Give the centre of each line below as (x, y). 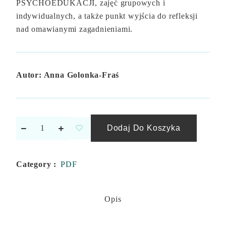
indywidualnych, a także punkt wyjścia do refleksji (107, 16)
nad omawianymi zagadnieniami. (75, 29)
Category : (36, 164)
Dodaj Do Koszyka (144, 128)
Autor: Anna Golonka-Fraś (68, 75)
